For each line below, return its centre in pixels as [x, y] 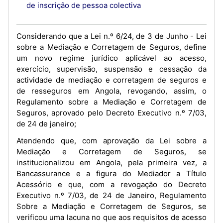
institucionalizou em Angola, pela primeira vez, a [111, 163]
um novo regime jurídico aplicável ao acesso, [111, 58]
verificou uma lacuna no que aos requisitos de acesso [111, 217]
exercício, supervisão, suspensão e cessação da [111, 69]
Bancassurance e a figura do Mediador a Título [111, 173]
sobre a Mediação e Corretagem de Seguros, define [111, 47]
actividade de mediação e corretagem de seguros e [111, 80]
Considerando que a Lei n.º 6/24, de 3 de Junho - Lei [111, 36]
